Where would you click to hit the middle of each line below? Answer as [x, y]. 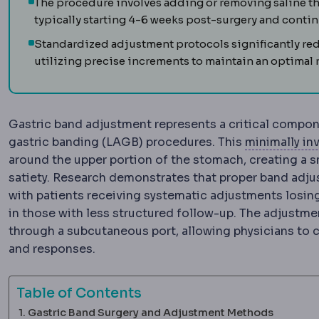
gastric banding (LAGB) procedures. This [127, 142]
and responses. [52, 249]
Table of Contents [79, 293]
